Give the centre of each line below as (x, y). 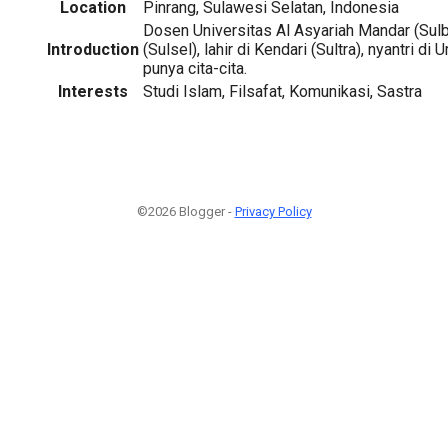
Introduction (93, 49)
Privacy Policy (273, 211)
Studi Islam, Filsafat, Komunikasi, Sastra (282, 91)
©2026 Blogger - (185, 211)
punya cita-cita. (195, 68)
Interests (93, 91)
